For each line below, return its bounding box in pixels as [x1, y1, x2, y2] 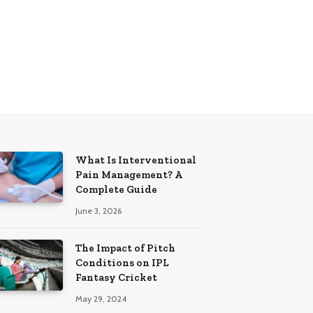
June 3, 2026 [75, 205, 122, 216]
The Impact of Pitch [75, 241, 175, 254]
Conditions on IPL [75, 256, 168, 269]
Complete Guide [75, 182, 157, 196]
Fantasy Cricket [75, 270, 157, 284]
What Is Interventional [75, 153, 196, 166]
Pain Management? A [75, 168, 182, 181]
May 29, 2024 [75, 293, 126, 304]
